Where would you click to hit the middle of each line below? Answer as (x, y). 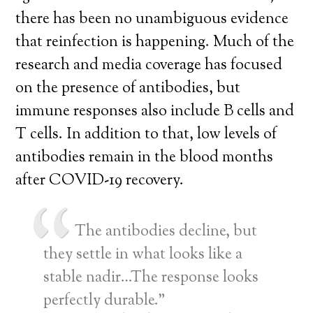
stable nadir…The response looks (151, 278)
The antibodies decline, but (166, 232)
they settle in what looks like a (143, 255)
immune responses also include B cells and (155, 112)
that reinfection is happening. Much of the (155, 43)
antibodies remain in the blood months (145, 158)
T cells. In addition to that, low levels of (146, 135)
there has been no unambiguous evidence (152, 20)
